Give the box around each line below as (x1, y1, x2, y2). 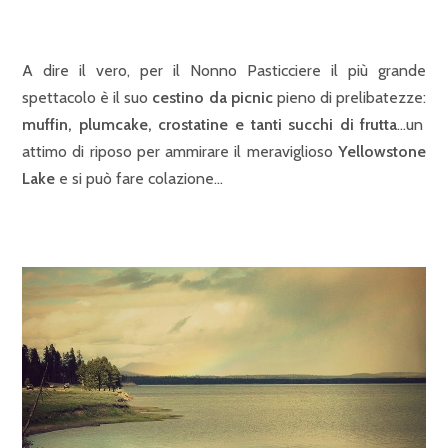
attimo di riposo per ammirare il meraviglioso (22, 142, 338, 162)
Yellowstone (338, 142, 426, 162)
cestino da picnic (152, 88, 273, 108)
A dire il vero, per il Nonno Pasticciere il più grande (22, 61, 426, 81)
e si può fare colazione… (55, 169, 223, 189)
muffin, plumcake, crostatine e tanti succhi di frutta (22, 115, 398, 135)
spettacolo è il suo (22, 88, 153, 108)
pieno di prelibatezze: (272, 88, 427, 108)
